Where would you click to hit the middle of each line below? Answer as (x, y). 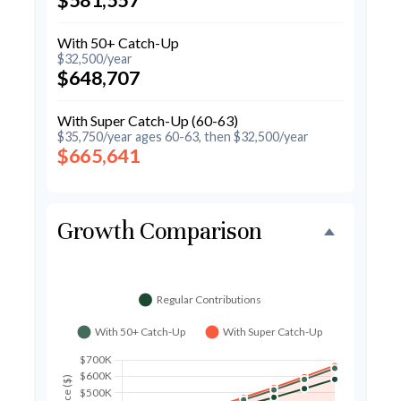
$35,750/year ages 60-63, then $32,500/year (183, 136)
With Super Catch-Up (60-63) (148, 120)
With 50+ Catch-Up (118, 42)
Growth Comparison (160, 232)
